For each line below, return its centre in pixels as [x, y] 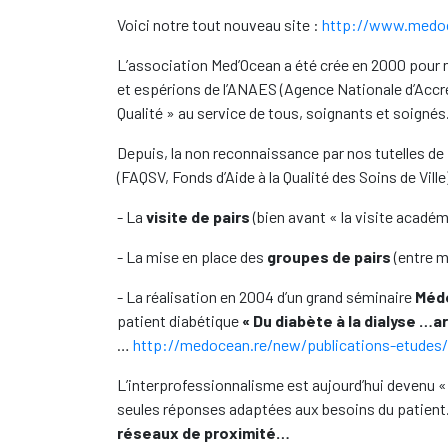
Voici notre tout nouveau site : [219, 24]
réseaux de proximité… [203, 432]
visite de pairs [198, 216]
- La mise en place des [192, 256]
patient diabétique [179, 320]
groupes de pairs [329, 256]
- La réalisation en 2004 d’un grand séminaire [266, 296]
